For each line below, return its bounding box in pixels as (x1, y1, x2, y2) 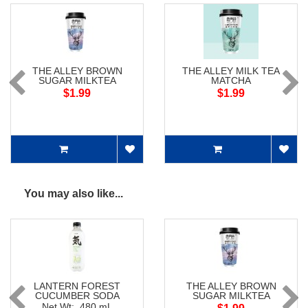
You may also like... (24, 188, 123, 200)
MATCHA (211, 75, 251, 87)
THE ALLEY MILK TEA (182, 65, 280, 77)
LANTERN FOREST (34, 280, 120, 292)
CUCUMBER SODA (34, 290, 120, 302)
